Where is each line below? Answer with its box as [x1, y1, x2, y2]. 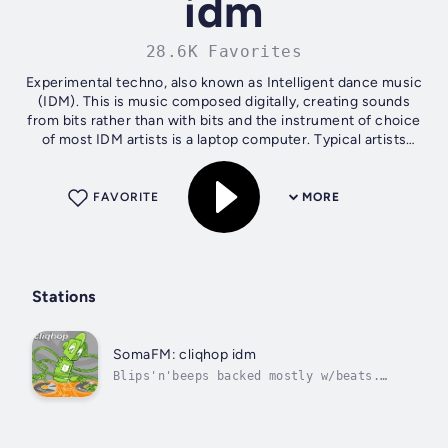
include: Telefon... [165, 150, 283, 168]
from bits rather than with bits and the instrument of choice [27, 112, 421, 130]
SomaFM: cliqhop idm [113, 345, 256, 363]
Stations [32, 287, 96, 307]
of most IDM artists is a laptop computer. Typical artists [41, 131, 407, 149]
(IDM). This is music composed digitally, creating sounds [37, 93, 411, 111]
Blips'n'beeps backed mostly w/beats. [113, 368, 381, 383]
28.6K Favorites [145, 42, 303, 62]
